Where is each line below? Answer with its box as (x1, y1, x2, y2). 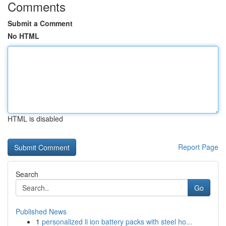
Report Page (178, 142, 218, 152)
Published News (16, 206, 67, 216)
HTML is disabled (8, 114, 63, 124)
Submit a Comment (8, 18, 73, 28)
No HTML (8, 31, 39, 41)
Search (16, 169, 38, 179)
